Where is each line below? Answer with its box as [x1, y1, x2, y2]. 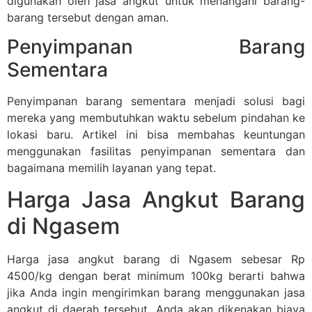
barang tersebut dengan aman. [7, 10, 169, 24]
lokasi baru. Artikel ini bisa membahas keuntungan [7, 127, 305, 142]
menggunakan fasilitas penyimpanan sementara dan [7, 144, 305, 159]
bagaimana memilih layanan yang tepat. [7, 161, 216, 175]
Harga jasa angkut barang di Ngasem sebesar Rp [7, 251, 305, 266]
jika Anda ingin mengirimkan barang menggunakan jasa [7, 285, 305, 299]
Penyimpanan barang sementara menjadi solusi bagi [7, 94, 305, 109]
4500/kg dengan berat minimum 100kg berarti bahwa [7, 268, 305, 283]
